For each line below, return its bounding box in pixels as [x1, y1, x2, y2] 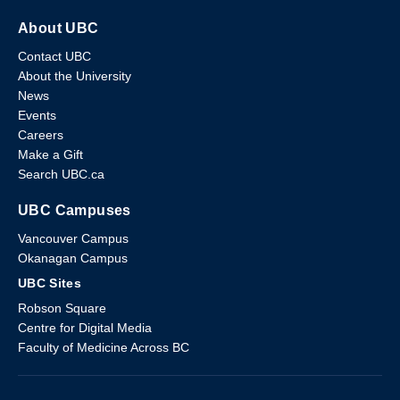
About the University [18, 68, 131, 83]
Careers [18, 127, 63, 142]
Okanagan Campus [18, 250, 128, 265]
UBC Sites [18, 275, 82, 290]
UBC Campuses [18, 202, 131, 218]
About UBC [18, 20, 99, 36]
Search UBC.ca [18, 166, 104, 181]
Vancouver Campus [18, 230, 129, 246]
